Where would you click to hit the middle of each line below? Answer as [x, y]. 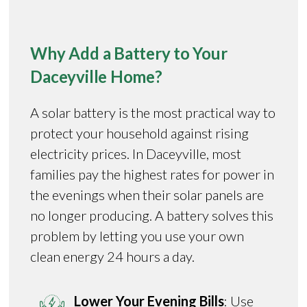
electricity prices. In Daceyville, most [136, 153]
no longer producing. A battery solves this [152, 215]
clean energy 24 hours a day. [113, 256]
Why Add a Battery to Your [129, 53]
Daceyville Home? [96, 76]
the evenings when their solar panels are [147, 194]
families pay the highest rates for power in [152, 174]
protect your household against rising [140, 133]
